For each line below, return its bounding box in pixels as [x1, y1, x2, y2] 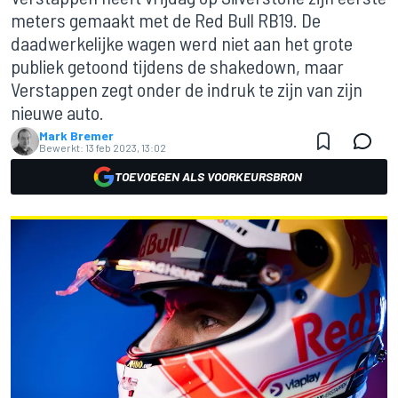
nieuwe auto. [11, 100, 104, 123]
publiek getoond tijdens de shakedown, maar [11, 54, 344, 77]
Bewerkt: [39, 141, 84, 154]
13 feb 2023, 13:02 [85, 141, 166, 154]
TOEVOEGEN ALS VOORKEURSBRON [114, 169, 302, 184]
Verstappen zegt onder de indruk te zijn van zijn [11, 77, 362, 100]
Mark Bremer [39, 128, 114, 143]
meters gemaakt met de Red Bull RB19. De [11, 8, 321, 31]
